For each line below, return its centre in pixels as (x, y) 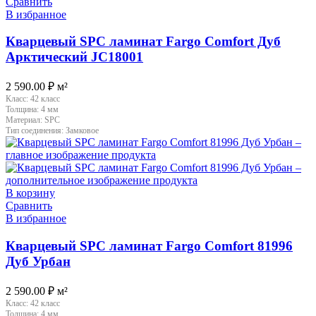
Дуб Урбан (38, 261)
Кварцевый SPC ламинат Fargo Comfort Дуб (143, 42)
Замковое (82, 131)
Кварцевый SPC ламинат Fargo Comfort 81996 (149, 245)
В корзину (30, 193)
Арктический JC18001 (74, 57)
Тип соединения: (36, 131)
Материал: (25, 120)
